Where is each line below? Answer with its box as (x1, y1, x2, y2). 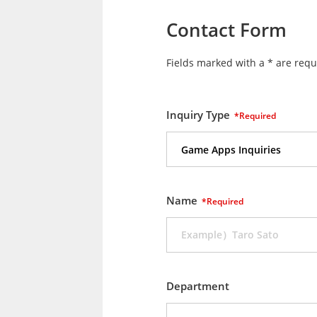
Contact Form (166, 17, 287, 42)
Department (166, 279, 229, 293)
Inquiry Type (166, 108, 230, 122)
